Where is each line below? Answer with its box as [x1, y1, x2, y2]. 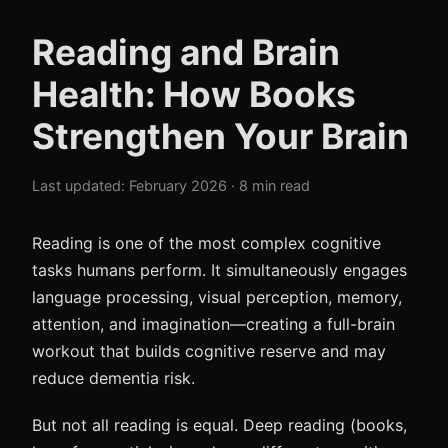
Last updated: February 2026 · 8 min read [32, 177, 310, 194]
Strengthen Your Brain [32, 115, 409, 158]
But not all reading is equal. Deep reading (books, [32, 415, 407, 435]
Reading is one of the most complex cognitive [32, 233, 381, 253]
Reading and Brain [32, 31, 340, 74]
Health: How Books [32, 73, 356, 116]
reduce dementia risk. [32, 368, 195, 388]
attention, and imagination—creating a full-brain [32, 314, 395, 334]
